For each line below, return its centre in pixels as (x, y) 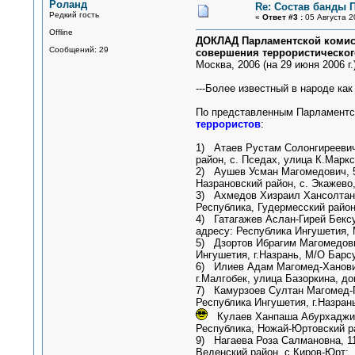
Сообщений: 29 (78, 50)
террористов (228, 124)
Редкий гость (74, 15)
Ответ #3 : (282, 17)
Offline (61, 32)
